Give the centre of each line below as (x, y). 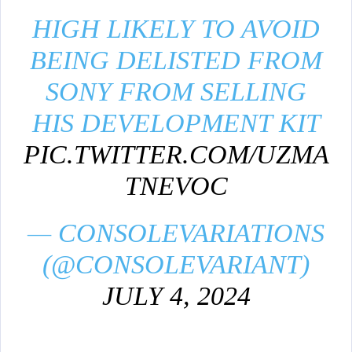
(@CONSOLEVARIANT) (176, 265)
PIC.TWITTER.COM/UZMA (176, 155)
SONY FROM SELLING (176, 92)
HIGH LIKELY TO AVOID (176, 29)
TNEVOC (176, 186)
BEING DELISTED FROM (176, 60)
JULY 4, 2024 (176, 296)
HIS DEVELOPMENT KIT (176, 123)
